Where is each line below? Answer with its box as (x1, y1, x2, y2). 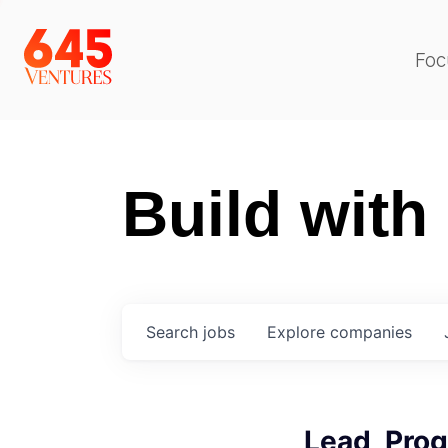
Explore (267, 322, 330, 342)
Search (146, 322, 203, 342)
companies (330, 322, 412, 342)
